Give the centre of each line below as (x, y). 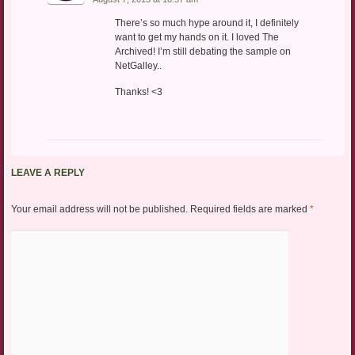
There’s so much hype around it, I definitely (206, 23)
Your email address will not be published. (99, 209)
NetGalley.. (138, 66)
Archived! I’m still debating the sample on (202, 52)
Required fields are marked (250, 209)
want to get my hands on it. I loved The (197, 38)
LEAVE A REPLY (48, 172)
